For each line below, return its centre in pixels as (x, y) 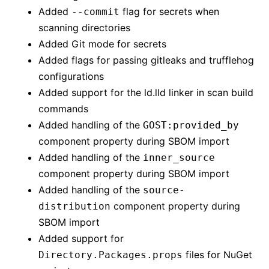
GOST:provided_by (191, 125)
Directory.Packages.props (110, 255)
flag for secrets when (169, 12)
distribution (74, 207)
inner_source (179, 158)
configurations (71, 77)
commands (63, 109)
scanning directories (84, 28)
